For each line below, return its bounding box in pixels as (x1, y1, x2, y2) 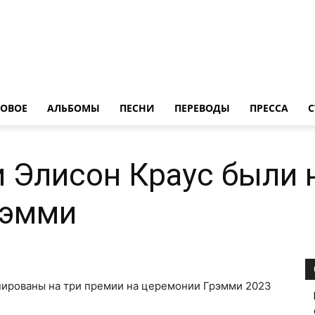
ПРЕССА (249, 101, 288, 115)
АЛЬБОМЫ (46, 101, 100, 115)
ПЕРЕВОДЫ (174, 101, 230, 115)
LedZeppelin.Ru (157, 85, 229, 98)
